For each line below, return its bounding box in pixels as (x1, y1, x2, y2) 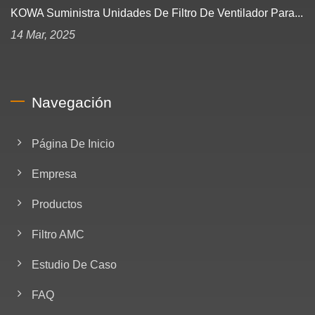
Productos (32, 198, 82, 210)
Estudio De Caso (32, 258, 117, 271)
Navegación (32, 94, 112, 110)
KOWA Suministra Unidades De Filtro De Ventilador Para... (11, 6, 303, 19)
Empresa (32, 167, 77, 180)
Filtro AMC (32, 228, 84, 240)
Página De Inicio (32, 137, 115, 150)
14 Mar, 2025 (11, 28, 75, 41)
